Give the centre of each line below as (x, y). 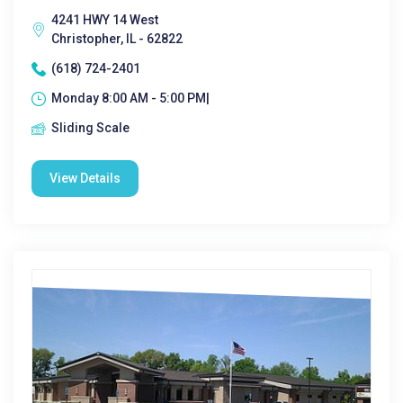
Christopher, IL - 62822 (117, 39)
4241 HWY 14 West (105, 20)
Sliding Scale (90, 128)
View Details (85, 178)
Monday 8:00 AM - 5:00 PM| (130, 98)
